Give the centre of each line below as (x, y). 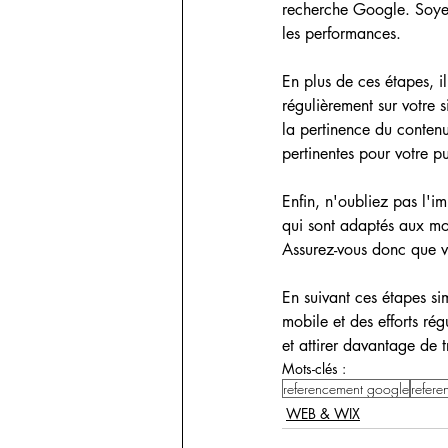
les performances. (341, 33)
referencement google (346, 388)
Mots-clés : (314, 368)
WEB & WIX (323, 413)
